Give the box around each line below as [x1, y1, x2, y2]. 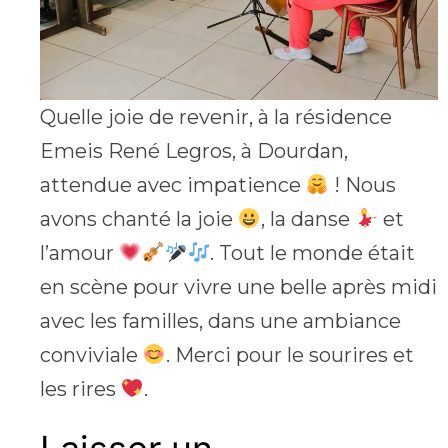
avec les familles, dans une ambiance [40, 308, 401, 333]
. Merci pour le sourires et [165, 342, 414, 367]
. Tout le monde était [210, 240, 416, 265]
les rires [40, 376, 121, 401]
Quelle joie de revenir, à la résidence [40, 104, 392, 129]
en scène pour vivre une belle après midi [40, 274, 437, 299]
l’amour [40, 240, 119, 265]
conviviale [40, 342, 143, 367]
